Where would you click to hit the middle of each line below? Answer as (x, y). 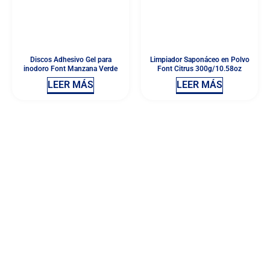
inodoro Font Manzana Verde (71, 68)
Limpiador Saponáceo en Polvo (199, 59)
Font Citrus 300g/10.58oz (199, 68)
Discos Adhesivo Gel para (71, 59)
